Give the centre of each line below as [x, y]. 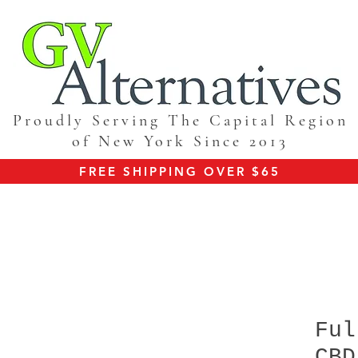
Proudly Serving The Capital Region [180, 121]
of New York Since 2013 [181, 141]
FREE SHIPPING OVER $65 [180, 171]
